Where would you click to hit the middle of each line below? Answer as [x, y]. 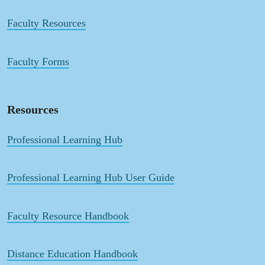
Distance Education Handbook [72, 253]
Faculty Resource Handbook [68, 216]
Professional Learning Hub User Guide [91, 178]
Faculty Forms [38, 61]
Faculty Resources [46, 23]
